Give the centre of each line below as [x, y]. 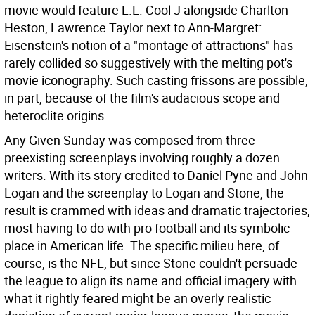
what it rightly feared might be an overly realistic [137, 298]
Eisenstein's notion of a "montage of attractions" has [149, 45]
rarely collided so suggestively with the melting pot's [148, 63]
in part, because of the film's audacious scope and [142, 98]
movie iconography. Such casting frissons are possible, [156, 80]
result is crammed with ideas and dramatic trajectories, [157, 210]
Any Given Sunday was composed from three [130, 140]
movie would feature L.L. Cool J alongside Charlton [146, 10]
